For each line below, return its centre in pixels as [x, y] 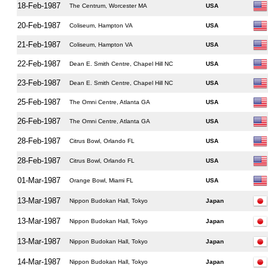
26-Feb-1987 [39, 121]
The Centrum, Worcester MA [108, 6]
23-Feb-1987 [39, 83]
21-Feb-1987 [39, 45]
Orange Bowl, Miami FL [101, 180]
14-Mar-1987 [39, 262]
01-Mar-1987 [39, 180]
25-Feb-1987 [39, 102]
